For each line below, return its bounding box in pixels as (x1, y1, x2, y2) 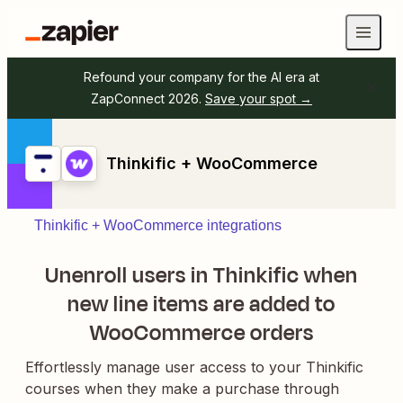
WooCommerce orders (89, 318, 314, 348)
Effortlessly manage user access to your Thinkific (25, 358, 363, 376)
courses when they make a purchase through (25, 380, 339, 398)
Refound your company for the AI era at (84, 69, 319, 85)
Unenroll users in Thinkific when (45, 260, 358, 291)
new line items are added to (67, 289, 336, 319)
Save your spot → (205, 91, 312, 106)
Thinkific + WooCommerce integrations (34, 218, 282, 233)
